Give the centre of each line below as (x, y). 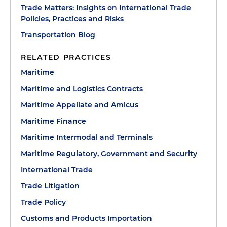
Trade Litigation (50, 186)
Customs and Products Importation (86, 218)
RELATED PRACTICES (66, 57)
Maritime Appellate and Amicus (80, 105)
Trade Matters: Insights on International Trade (106, 8)
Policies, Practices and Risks (72, 19)
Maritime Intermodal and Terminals (87, 137)
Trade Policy (43, 202)
